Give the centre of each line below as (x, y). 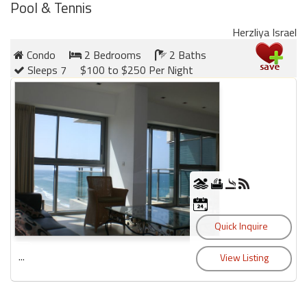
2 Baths (186, 55)
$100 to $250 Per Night (137, 70)
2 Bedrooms (111, 55)
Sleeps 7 (46, 70)
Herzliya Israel (265, 33)
